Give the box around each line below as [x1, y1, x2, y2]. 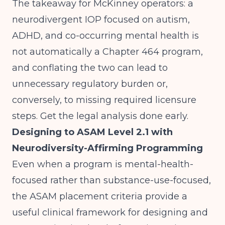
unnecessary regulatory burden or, [12, 78, 168, 89]
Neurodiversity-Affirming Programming [12, 143, 203, 154]
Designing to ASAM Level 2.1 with [12, 127, 173, 138]
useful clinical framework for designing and [12, 207, 208, 218]
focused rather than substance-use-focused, [12, 175, 211, 186]
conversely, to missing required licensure [12, 94, 196, 105]
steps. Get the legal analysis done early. [12, 110, 188, 122]
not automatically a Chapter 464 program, [12, 46, 203, 57]
